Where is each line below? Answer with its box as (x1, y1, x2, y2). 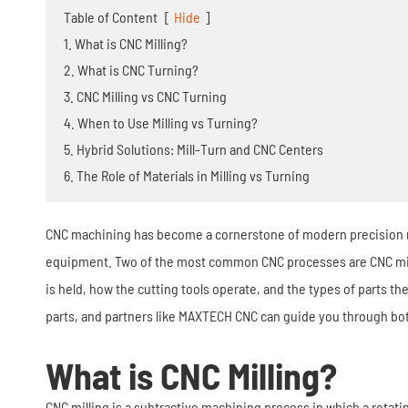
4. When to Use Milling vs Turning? (64, 114, 258, 131)
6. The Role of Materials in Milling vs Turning (64, 167, 310, 184)
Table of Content (64, 8, 158, 25)
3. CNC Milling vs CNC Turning (64, 87, 227, 105)
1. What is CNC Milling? (64, 35, 188, 52)
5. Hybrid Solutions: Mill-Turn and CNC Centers (64, 140, 323, 158)
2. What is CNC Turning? (64, 61, 199, 78)
